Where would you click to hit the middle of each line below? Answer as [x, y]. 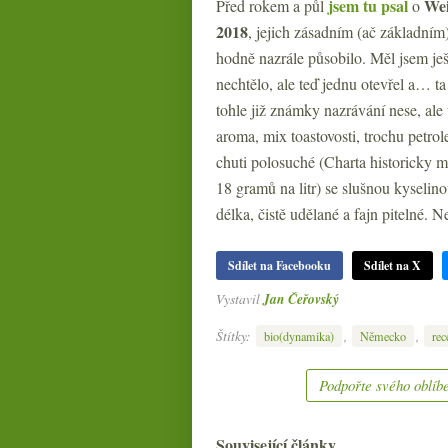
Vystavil [239, 298]
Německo [383, 335]
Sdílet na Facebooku [279, 265]
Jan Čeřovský [301, 298]
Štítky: [235, 335]
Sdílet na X [392, 265]
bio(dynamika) [299, 335]
